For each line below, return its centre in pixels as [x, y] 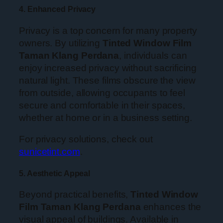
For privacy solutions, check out [86, 139]
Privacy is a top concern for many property [108, 30]
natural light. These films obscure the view [107, 80]
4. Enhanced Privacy [57, 9]
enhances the [171, 207]
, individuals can [153, 55]
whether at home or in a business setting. [106, 117]
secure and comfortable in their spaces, [102, 105]
